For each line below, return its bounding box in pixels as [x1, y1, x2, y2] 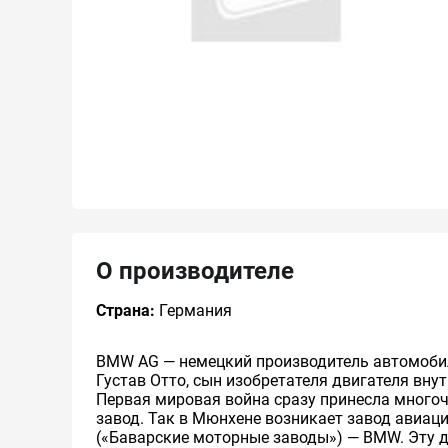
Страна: [96, 301, 155, 320]
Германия [155, 301, 232, 320]
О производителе [96, 257, 294, 285]
